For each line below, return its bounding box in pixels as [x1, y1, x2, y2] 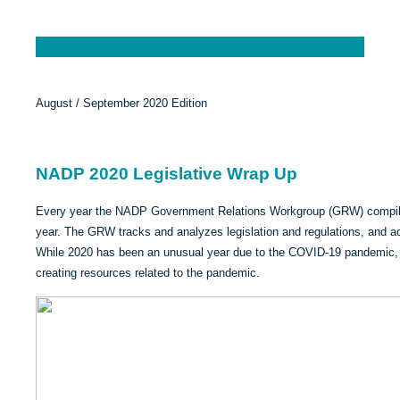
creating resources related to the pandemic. [36, 265, 260, 279]
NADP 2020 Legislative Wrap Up [36, 163, 297, 183]
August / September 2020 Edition [36, 96, 207, 110]
